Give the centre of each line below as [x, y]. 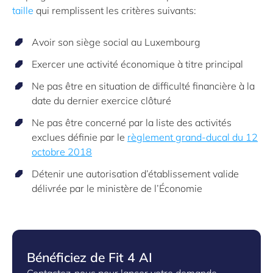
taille [24, 10]
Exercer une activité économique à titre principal [137, 64]
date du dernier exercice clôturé [101, 101]
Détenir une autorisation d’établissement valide [135, 174]
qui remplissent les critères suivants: [116, 10]
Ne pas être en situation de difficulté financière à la [143, 86]
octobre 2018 [62, 152]
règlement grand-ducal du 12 [193, 137]
